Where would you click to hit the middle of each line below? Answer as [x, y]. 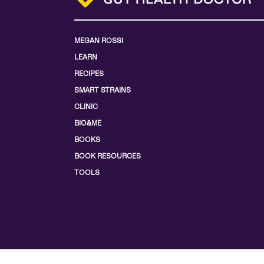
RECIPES [89, 74]
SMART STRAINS [103, 90]
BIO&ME [88, 123]
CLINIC [86, 107]
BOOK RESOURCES [108, 156]
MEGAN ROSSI [99, 41]
